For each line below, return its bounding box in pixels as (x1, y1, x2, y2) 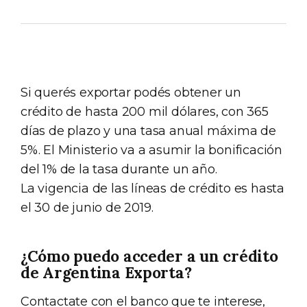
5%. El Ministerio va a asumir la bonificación (21, 143, 282, 158)
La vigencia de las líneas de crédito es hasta (21, 181, 284, 196)
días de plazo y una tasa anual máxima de (21, 123, 276, 138)
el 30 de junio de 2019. (21, 200, 153, 215)
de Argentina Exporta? (21, 262, 192, 282)
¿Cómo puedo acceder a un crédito (21, 246, 278, 266)
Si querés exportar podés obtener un (21, 85, 241, 100)
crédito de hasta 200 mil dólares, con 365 (21, 104, 269, 119)
